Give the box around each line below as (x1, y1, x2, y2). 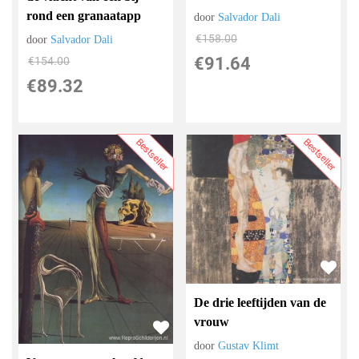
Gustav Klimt (218, 340, 280, 353)
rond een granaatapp (26, 9, 142, 23)
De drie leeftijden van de (194, 296, 327, 310)
